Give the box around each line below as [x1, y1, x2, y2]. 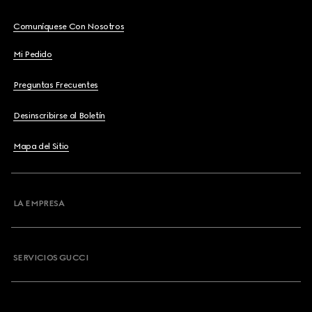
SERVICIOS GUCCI [13, 253, 88, 263]
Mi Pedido [13, 49, 52, 59]
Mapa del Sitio [13, 141, 69, 151]
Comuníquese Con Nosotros [13, 22, 125, 31]
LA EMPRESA [13, 198, 64, 208]
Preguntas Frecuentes [13, 80, 98, 90]
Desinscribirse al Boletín [13, 111, 105, 120]
